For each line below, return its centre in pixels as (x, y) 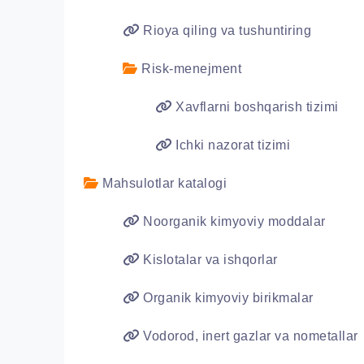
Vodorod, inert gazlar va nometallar (249, 336)
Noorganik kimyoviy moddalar (232, 221)
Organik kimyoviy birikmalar (226, 298)
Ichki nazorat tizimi (231, 145)
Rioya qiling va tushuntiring (225, 30)
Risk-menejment (189, 69)
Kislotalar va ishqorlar (208, 260)
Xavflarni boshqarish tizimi (255, 107)
